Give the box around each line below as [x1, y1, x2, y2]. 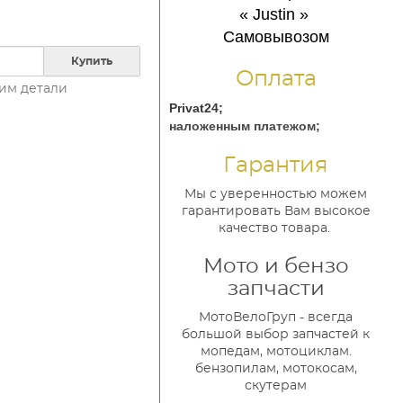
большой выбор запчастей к [182, 328, 371, 341]
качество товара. [218, 222, 334, 235]
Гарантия [223, 155, 329, 176]
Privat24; [168, 101, 223, 115]
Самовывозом [222, 28, 334, 46]
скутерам [245, 380, 308, 392]
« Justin [238, 5, 300, 23]
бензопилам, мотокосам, [194, 363, 357, 375]
